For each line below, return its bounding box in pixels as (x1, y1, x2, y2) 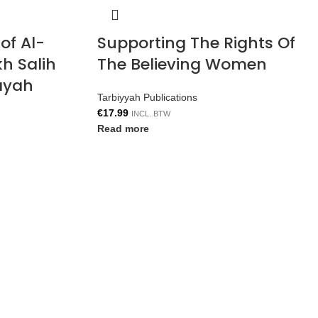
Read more (97, 123, 149, 134)
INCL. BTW (131, 109, 170, 118)
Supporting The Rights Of (97, 32, 295, 54)
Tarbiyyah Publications (97, 92, 197, 103)
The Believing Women (97, 53, 267, 75)
